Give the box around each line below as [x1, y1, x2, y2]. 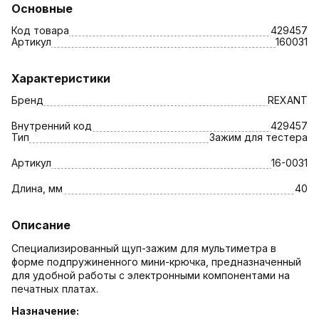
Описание [11, 217, 70, 232]
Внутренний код [11, 119, 92, 132]
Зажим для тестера [209, 130, 308, 143]
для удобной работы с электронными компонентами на [11, 268, 290, 281]
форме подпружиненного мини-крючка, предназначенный [11, 255, 301, 268]
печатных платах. [11, 282, 98, 295]
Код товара [11, 23, 69, 36]
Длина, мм [11, 182, 63, 194]
